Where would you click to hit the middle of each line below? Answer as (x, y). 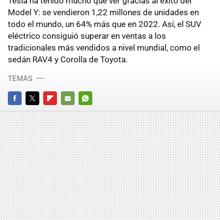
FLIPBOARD (60, 111)
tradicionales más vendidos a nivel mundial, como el (104, 47)
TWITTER (39, 111)
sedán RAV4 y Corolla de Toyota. (68, 59)
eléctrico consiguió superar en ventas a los (87, 36)
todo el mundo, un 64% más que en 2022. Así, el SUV (105, 24)
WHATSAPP (96, 111)
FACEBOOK (24, 111)
